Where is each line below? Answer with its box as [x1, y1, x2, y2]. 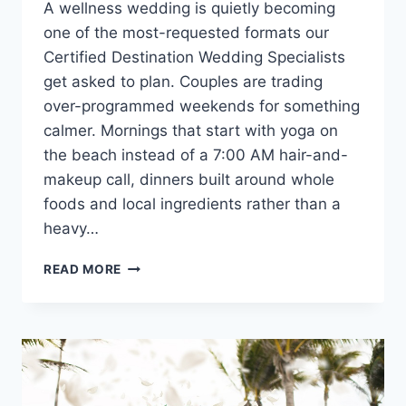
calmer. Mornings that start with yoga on [43, 121, 338, 140]
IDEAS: [121, 295, 166, 311]
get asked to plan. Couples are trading [43, 72, 323, 92]
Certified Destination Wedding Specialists [43, 48, 345, 67]
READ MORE [43, 262, 122, 277]
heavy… [43, 219, 99, 238]
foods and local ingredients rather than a [43, 195, 341, 214]
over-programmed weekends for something [43, 97, 360, 116]
